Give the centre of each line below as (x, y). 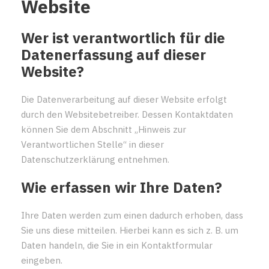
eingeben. (42, 260)
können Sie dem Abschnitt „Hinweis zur (104, 129)
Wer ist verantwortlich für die (123, 38)
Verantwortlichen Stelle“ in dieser (92, 144)
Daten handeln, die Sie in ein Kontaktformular (117, 245)
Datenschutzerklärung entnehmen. (95, 159)
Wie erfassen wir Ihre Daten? (122, 187)
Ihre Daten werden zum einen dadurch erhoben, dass (132, 215)
